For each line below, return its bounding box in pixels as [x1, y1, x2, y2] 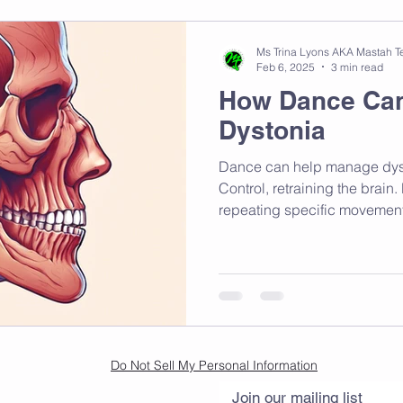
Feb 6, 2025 [256, 59, 315, 74]
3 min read [331, 59, 383, 74]
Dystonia [219, 114, 326, 145]
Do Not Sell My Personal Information [111, 357, 318, 373]
